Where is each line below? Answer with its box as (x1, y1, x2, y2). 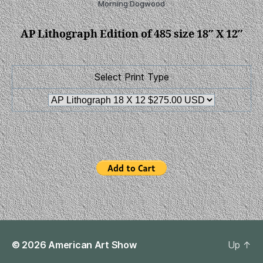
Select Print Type (94, 70, 169, 83)
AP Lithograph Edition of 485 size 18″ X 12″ (20, 27, 243, 41)
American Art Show (48, 238, 137, 251)
